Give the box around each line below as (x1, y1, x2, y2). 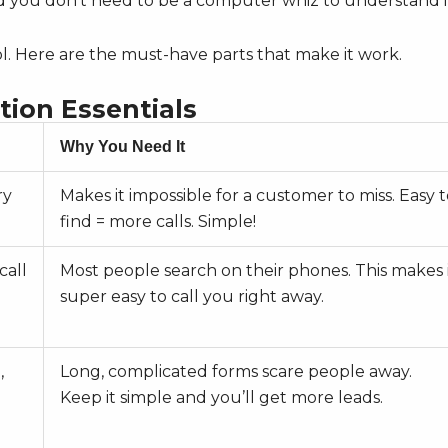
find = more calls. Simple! (60, 212, 256, 232)
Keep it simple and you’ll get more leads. (60, 388, 383, 408)
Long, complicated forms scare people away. (60, 362, 412, 382)
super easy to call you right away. (60, 287, 324, 307)
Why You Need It (60, 138, 185, 156)
